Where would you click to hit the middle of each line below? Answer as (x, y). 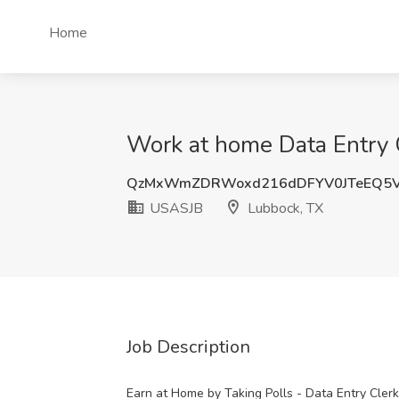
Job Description (188, 347)
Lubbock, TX (284, 208)
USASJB (175, 208)
